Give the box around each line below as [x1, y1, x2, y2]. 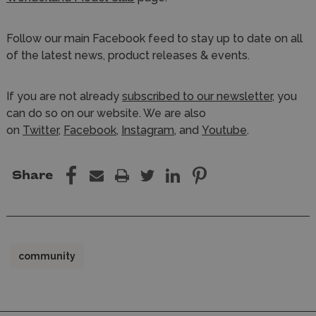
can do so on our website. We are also [6, 106, 206, 120]
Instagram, [121, 123, 176, 137]
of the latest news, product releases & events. [6, 48, 250, 62]
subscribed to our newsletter [122, 89, 272, 103]
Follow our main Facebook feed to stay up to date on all [6, 31, 303, 45]
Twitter [23, 123, 59, 137]
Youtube [202, 123, 247, 137]
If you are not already [6, 89, 122, 103]
